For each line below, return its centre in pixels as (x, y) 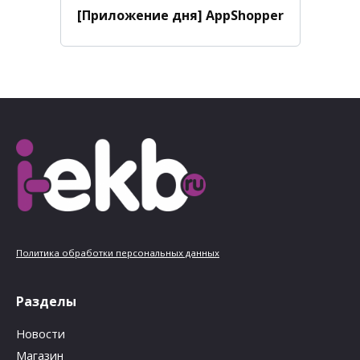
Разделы (46, 301)
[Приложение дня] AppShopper (180, 15)
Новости (41, 334)
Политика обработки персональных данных (118, 252)
